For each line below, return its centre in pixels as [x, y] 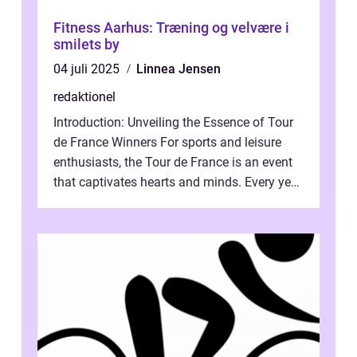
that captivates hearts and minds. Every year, [178, 182]
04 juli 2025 [88, 69]
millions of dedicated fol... [126, 202]
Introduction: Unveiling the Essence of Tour [173, 123]
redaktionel [84, 97]
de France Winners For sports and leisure [167, 143]
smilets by [86, 45]
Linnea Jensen [178, 69]
